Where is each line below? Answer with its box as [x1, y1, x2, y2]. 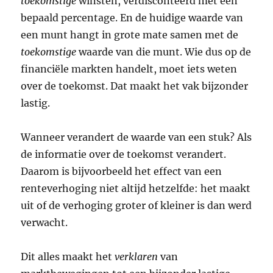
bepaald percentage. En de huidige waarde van [21, 12, 244, 24]
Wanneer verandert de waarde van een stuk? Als [21, 131, 252, 144]
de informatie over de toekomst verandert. [21, 148, 227, 161]
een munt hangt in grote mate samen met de [21, 29, 239, 41]
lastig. [21, 97, 51, 110]
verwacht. [21, 216, 68, 229]
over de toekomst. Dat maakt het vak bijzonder [21, 80, 249, 93]
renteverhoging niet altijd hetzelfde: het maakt [21, 182, 251, 195]
